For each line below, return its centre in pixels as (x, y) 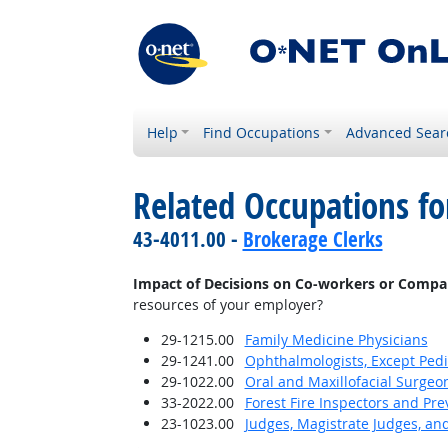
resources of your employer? (227, 304)
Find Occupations (262, 132)
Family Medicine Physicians (336, 339)
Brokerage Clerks (312, 239)
